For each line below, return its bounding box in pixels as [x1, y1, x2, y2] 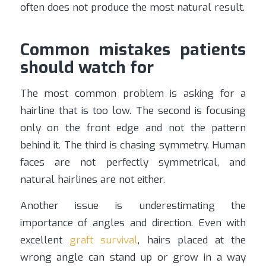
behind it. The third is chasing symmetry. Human [20, 138, 246, 153]
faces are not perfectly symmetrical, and [20, 156, 246, 170]
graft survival [69, 233, 138, 247]
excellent [20, 233, 69, 247]
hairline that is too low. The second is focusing [20, 104, 246, 118]
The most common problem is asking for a [20, 87, 246, 101]
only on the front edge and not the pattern [20, 121, 246, 135]
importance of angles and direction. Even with [20, 216, 246, 230]
